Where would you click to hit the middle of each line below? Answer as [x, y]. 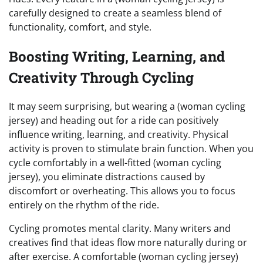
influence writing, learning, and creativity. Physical [119, 135]
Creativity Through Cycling [101, 77]
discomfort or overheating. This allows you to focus [122, 191]
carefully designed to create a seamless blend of [115, 13]
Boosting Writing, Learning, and [117, 56]
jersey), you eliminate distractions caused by [107, 177]
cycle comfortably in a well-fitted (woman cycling [115, 163]
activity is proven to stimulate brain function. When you [131, 149]
